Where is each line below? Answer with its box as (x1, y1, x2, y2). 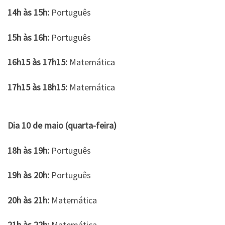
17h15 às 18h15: (8, 81, 67, 93)
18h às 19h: (8, 144, 49, 156)
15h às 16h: (8, 31, 49, 43)
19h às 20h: (8, 169, 49, 181)
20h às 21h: (8, 194, 49, 206)
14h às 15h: (8, 7, 49, 18)
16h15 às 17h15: (8, 56, 67, 68)
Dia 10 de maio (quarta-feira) (8, 120, 117, 131)
